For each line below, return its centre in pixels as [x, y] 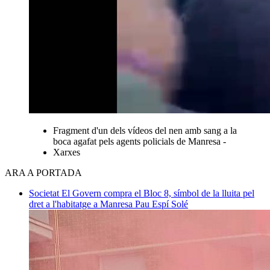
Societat [45, 193]
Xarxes [67, 152]
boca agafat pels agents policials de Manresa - [140, 141]
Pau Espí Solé [162, 204]
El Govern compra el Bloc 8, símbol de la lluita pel [158, 193]
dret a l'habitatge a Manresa [82, 204]
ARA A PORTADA [43, 172]
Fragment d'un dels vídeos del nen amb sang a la [145, 130]
